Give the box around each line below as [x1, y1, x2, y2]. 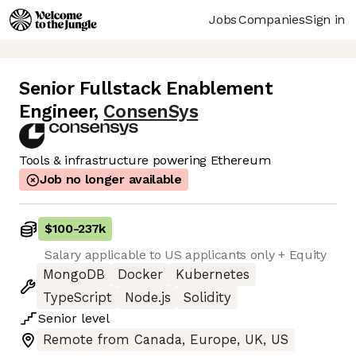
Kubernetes [176, 267, 250, 283]
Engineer [19, 101, 95, 123]
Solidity [184, 290, 231, 306]
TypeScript [43, 290, 112, 306]
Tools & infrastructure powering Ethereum [19, 153, 271, 168]
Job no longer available [40, 172, 182, 188]
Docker [118, 267, 163, 283]
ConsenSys [103, 101, 199, 123]
